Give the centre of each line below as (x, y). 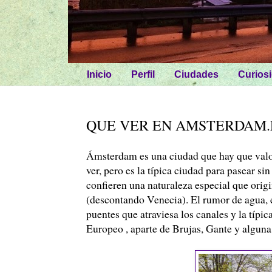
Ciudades (196, 74)
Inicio (99, 74)
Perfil (143, 74)
